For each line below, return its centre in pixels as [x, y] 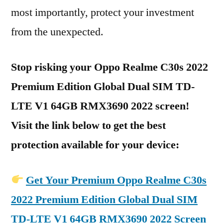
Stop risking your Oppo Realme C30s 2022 [110, 67]
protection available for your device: [95, 145]
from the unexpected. [57, 32]
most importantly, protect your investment [103, 12]
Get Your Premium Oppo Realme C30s [116, 180]
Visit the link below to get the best [88, 125]
